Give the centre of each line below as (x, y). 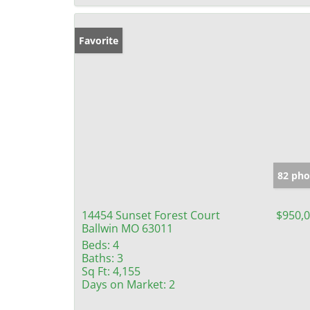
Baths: (98, 258)
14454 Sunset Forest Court (151, 215)
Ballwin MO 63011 (127, 228)
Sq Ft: (96, 271)
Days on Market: (124, 284)
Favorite (99, 40)
